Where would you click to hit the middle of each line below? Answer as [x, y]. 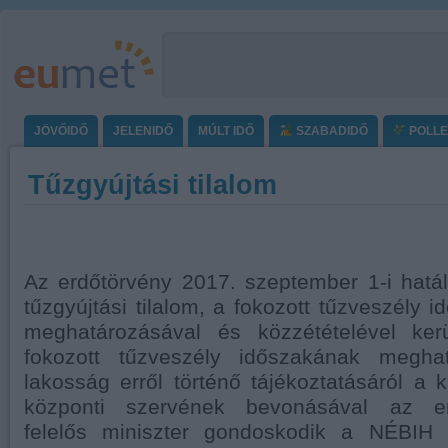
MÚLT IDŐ [226, 131]
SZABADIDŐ [330, 131]
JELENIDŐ [143, 131]
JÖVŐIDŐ [61, 131]
